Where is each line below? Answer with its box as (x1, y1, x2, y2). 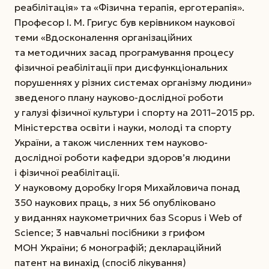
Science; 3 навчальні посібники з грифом (14, 226, 205, 238)
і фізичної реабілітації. (14, 166, 119, 178)
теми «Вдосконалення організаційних (14, 31, 192, 43)
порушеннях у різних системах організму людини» (14, 76, 252, 88)
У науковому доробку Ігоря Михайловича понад (14, 181, 240, 193)
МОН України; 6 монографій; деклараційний (14, 241, 222, 253)
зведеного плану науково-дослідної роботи (14, 91, 223, 103)
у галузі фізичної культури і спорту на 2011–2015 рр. (14, 106, 255, 118)
